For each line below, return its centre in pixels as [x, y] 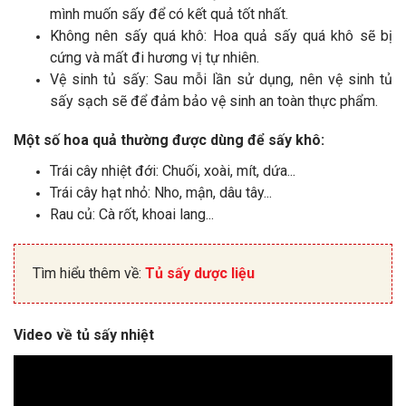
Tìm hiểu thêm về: [89, 273]
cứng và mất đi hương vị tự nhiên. [155, 58]
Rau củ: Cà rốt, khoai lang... [132, 214]
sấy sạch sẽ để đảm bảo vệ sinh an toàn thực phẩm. [214, 101]
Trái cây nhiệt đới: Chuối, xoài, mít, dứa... [173, 171]
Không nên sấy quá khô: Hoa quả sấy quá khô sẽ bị [221, 36]
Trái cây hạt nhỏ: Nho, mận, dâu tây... [161, 193]
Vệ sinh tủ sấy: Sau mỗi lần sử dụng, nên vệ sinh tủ [221, 79]
